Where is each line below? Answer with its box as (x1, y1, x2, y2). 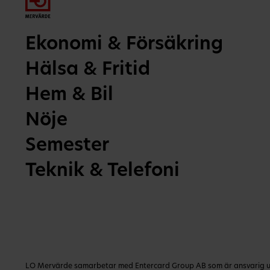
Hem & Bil (25, 86, 113, 105)
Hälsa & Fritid (25, 61, 150, 80)
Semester (25, 137, 109, 155)
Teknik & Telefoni (25, 162, 180, 181)
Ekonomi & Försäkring (25, 36, 223, 54)
